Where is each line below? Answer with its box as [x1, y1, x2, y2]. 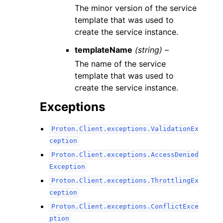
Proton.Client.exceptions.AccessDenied [51, 151, 199, 159]
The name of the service [75, 58, 166, 69]
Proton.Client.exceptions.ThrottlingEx [51, 177, 199, 185]
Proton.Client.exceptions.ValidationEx [51, 125, 199, 133]
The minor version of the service [75, 2, 197, 13]
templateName [75, 44, 133, 55]
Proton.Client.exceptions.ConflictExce [51, 203, 199, 211]
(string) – [135, 44, 169, 55]
